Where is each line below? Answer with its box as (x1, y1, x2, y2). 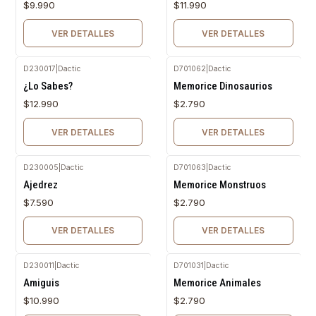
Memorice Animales (174, 276, 261, 290)
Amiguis (23, 276, 59, 290)
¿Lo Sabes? (23, 80, 73, 93)
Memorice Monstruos (174, 178, 266, 191)
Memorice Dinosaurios (174, 80, 272, 93)
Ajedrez (23, 178, 58, 191)
